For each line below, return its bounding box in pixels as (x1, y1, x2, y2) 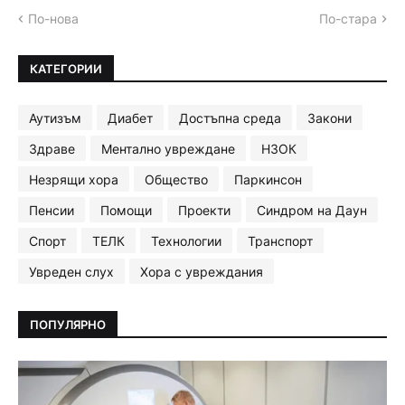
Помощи (100, 202, 152, 218)
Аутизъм (29, 109, 81, 126)
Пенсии (29, 202, 74, 218)
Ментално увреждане (101, 140, 235, 156)
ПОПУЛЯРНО (30, 316, 106, 332)
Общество (145, 171, 208, 187)
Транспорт (248, 232, 313, 249)
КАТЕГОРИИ (30, 61, 102, 76)
